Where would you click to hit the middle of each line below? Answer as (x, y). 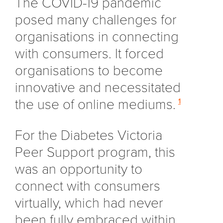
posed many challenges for (96, 20)
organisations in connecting (97, 37)
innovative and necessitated (98, 87)
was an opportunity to (79, 169)
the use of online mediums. (95, 104)
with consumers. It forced (89, 54)
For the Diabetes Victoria (89, 135)
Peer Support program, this (95, 152)
